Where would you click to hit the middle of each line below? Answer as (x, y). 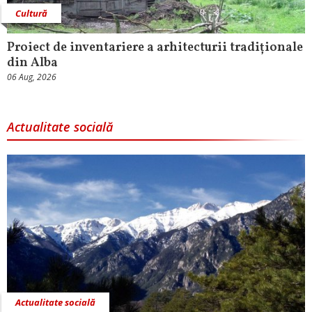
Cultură (31, 14)
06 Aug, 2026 (32, 77)
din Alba (32, 63)
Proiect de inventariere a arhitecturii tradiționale (155, 48)
